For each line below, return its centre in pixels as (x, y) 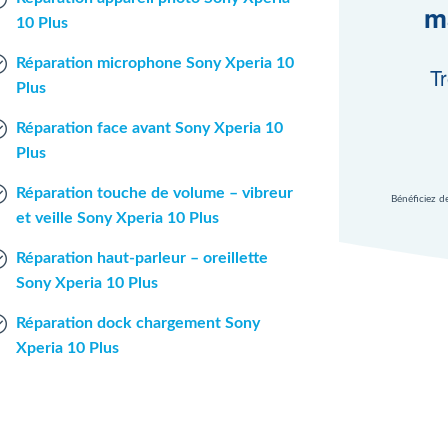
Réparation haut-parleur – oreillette (141, 258)
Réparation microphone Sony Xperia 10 (154, 63)
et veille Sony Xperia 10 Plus (117, 218)
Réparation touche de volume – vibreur (154, 193)
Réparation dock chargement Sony (137, 323)
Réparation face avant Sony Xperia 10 (149, 128)
